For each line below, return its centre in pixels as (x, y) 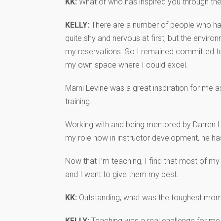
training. (78, 101)
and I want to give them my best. (122, 174)
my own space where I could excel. (127, 65)
